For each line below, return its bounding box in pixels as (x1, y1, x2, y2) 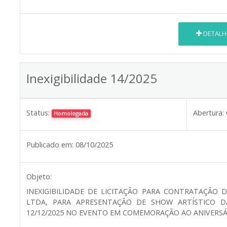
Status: (26, 107, 50, 118)
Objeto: (26, 171, 52, 181)
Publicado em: (26, 139, 73, 149)
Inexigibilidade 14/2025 (26, 69, 157, 87)
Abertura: (193, 107, 224, 118)
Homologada (54, 109, 89, 117)
